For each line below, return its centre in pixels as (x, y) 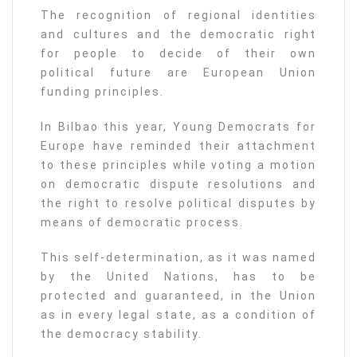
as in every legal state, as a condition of (178, 314)
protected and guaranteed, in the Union (178, 295)
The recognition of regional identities (178, 15)
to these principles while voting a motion (178, 165)
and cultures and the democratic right (178, 34)
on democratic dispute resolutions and (178, 184)
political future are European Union (178, 72)
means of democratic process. (142, 222)
